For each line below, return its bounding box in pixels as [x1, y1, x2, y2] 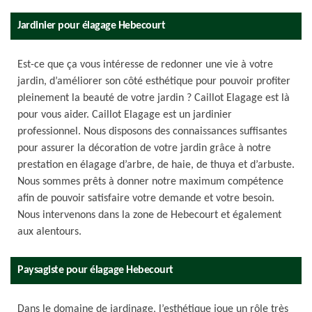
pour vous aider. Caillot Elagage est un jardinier [17, 109, 232, 120]
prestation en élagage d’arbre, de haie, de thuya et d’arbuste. [17, 159, 295, 171]
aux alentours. [17, 226, 81, 237]
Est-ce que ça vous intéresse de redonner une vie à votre [17, 59, 273, 70]
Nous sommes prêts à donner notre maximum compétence [17, 176, 283, 187]
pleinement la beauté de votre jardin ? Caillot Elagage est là [17, 93, 290, 104]
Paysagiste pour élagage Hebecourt [17, 265, 173, 276]
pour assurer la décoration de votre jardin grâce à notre [17, 143, 271, 154]
